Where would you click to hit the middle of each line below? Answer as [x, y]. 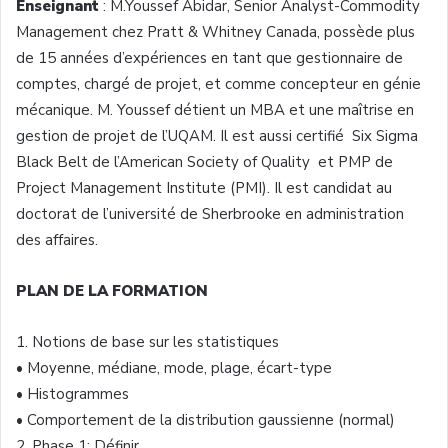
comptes [46, 83]
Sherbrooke [241, 213]
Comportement [80, 419]
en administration [342, 213]
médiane [127, 367]
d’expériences [160, 57]
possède [353, 31]
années [84, 57]
